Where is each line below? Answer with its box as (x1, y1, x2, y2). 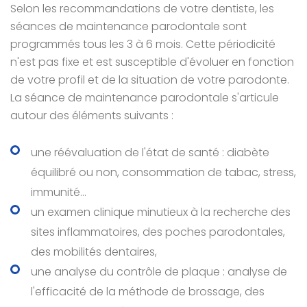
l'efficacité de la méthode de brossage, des (31, 284, 265, 299)
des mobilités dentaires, (31, 244, 157, 260)
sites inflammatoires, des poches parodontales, (31, 224, 285, 240)
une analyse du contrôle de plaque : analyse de (31, 264, 287, 280)
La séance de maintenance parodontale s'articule (10, 90, 279, 106)
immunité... (31, 184, 86, 200)
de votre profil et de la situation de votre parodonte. (10, 72, 289, 88)
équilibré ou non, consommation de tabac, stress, (31, 164, 296, 180)
